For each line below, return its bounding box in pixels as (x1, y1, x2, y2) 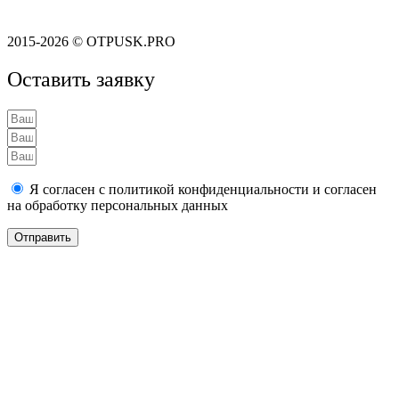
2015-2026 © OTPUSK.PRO (7, 34, 175, 50)
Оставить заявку (7, 68, 155, 92)
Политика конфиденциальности (7, 4, 202, 20)
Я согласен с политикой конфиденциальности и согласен (26, 182, 377, 198)
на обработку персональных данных (7, 198, 228, 214)
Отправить (14, 231, 71, 245)
